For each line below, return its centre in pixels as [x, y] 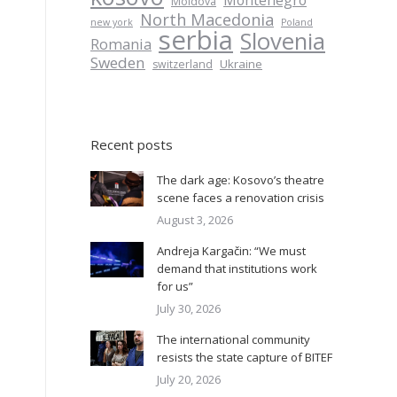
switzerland [183, 64]
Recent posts [132, 144]
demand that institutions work [237, 269]
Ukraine [241, 64]
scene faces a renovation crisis [241, 198]
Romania [121, 44]
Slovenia [283, 41]
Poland [297, 22]
